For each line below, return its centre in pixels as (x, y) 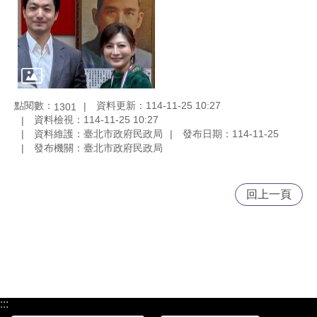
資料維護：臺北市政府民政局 (98, 133)
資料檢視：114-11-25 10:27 (96, 120)
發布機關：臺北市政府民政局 (98, 148)
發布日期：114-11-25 (231, 133)
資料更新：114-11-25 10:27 (158, 106)
